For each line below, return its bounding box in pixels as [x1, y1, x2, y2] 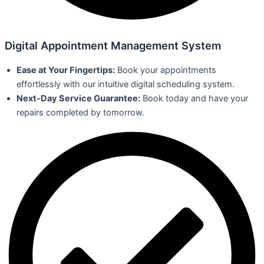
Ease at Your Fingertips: [16, 64, 115, 75]
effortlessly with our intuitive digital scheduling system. [16, 78, 235, 90]
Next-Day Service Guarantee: [16, 93, 140, 104]
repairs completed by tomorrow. [16, 107, 144, 118]
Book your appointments [115, 64, 216, 75]
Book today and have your [140, 93, 248, 104]
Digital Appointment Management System [5, 38, 221, 52]
